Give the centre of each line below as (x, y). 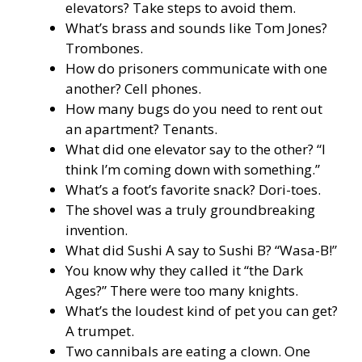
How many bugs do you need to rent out (194, 109)
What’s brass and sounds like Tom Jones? (196, 28)
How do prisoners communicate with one (196, 69)
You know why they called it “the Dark (184, 271)
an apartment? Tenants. (141, 129)
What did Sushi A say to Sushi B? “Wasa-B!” (201, 250)
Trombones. (104, 48)
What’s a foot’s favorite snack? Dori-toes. (193, 190)
